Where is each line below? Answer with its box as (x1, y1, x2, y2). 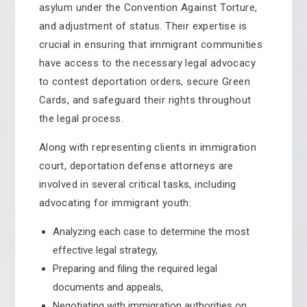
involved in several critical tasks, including (38, 178, 236, 191)
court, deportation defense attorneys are (38, 160, 234, 172)
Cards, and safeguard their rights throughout (38, 94, 251, 106)
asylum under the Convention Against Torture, (38, 1, 258, 14)
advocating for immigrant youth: (38, 197, 192, 209)
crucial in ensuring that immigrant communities (38, 38, 263, 51)
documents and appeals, (52, 281, 163, 293)
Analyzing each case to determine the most (52, 225, 249, 238)
